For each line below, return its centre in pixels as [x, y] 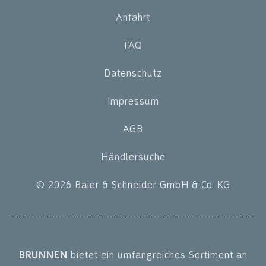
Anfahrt [133, 17]
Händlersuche [133, 157]
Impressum [133, 101]
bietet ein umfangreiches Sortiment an [157, 255]
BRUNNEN [43, 255]
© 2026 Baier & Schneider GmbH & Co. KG [133, 185]
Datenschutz [133, 73]
